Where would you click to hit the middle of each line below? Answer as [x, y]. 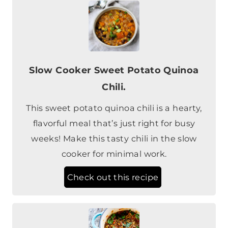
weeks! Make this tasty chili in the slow [114, 108]
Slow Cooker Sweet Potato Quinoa [114, 39]
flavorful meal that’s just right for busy [114, 92]
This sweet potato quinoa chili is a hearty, [114, 77]
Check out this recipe [113, 146]
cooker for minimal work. [114, 123]
